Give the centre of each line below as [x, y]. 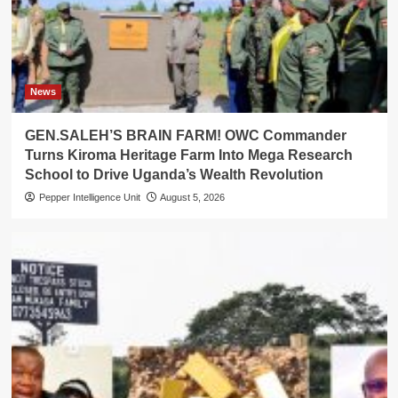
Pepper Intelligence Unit [89, 198]
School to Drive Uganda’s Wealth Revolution [174, 175]
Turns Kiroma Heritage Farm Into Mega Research [188, 155]
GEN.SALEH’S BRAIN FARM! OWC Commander [185, 136]
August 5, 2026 [192, 198]
